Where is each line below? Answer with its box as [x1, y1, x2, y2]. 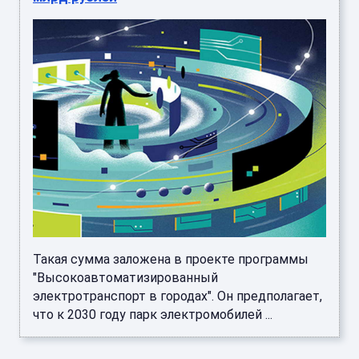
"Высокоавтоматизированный [33, 269, 218, 285]
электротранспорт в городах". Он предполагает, [33, 288, 322, 304]
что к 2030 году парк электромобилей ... [33, 306, 272, 322]
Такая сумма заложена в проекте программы [33, 251, 309, 267]
